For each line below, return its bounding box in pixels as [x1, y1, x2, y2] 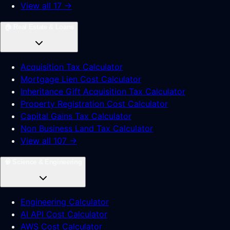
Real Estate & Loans [13, 23, 74, 31]
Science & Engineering [12, 158, 82, 166]
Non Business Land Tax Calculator [21, 123, 153, 133]
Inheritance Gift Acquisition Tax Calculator [21, 86, 185, 97]
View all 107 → [21, 136, 77, 146]
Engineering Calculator [21, 197, 109, 207]
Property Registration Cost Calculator [21, 99, 168, 109]
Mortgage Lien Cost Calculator [21, 74, 141, 84]
